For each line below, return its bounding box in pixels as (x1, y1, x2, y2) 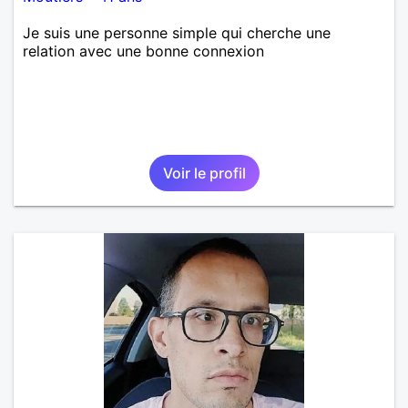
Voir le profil (162, 163, 246, 182)
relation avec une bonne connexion (23, 41, 264, 60)
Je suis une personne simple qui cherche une (23, 23, 331, 42)
